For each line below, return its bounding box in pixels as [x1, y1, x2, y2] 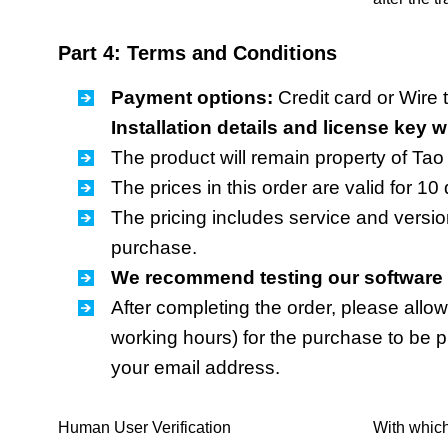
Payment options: [111, 86, 273, 108]
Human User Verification [58, 418, 231, 436]
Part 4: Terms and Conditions [58, 42, 337, 65]
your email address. [111, 356, 280, 378]
